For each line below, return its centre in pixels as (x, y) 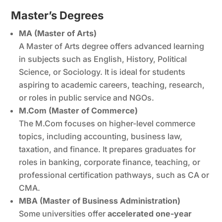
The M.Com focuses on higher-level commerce (107, 123)
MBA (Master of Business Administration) (100, 200)
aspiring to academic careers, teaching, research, (112, 84)
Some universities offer (63, 213)
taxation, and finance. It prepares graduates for (108, 149)
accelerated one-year (150, 213)
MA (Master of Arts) (58, 33)
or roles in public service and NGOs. (87, 97)
